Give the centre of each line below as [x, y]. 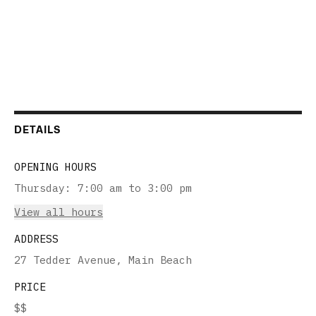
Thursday [39, 188]
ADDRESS [36, 238]
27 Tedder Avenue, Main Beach [103, 260]
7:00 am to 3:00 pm [135, 188]
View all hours [59, 212]
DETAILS [37, 129]
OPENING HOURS [55, 166]
